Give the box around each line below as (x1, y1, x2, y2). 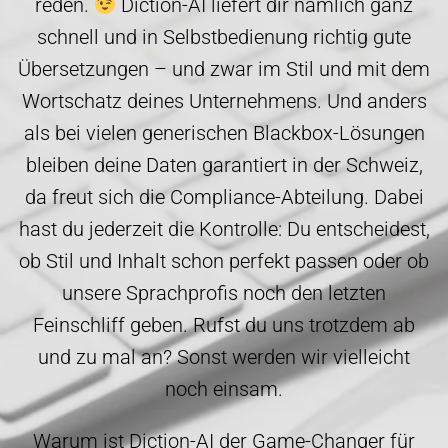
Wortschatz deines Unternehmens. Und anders (21, 88, 427, 113)
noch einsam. (165, 376, 283, 401)
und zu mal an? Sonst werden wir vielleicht (38, 344, 410, 369)
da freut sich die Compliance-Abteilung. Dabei (24, 184, 424, 209)
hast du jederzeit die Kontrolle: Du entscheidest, (18, 216, 430, 241)
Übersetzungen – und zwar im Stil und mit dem (18, 56, 430, 81)
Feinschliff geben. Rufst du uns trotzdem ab (33, 312, 415, 337)
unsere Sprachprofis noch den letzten (62, 280, 386, 305)
